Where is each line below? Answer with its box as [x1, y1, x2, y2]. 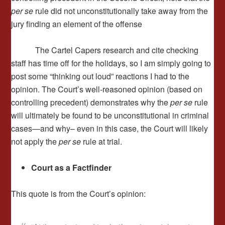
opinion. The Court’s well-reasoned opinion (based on [11, 83, 203, 95]
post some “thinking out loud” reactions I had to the [11, 70, 190, 82]
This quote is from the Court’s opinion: [11, 188, 146, 199]
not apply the [11, 136, 59, 147]
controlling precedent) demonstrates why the [11, 96, 171, 108]
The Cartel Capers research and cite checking [11, 44, 199, 56]
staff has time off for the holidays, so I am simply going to [11, 57, 211, 69]
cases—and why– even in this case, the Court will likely [11, 123, 208, 134]
